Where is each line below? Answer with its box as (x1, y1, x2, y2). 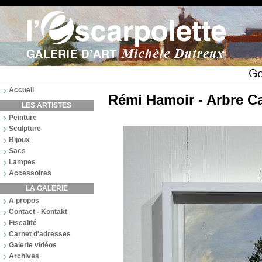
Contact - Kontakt (9, 208, 67, 216)
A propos (9, 196, 39, 205)
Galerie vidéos (9, 241, 57, 249)
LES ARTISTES (22, 101, 72, 109)
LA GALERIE (26, 184, 68, 192)
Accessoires (9, 169, 51, 177)
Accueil (9, 86, 34, 94)
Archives (9, 252, 39, 260)
